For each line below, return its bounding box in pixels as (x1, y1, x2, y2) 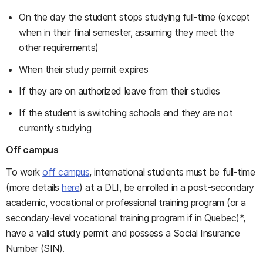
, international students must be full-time (89, 166, 255, 178)
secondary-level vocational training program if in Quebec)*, (6, 212, 245, 224)
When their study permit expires (19, 63, 149, 75)
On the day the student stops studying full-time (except (19, 11, 250, 23)
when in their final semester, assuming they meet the (19, 26, 234, 38)
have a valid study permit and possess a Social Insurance (6, 227, 240, 239)
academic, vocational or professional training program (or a (6, 197, 246, 208)
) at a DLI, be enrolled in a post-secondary (79, 181, 254, 193)
